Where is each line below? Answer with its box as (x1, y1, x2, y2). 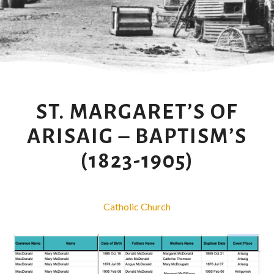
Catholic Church (103, 200, 171, 212)
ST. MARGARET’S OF (36, 100, 238, 123)
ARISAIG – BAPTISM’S (27, 124, 247, 147)
